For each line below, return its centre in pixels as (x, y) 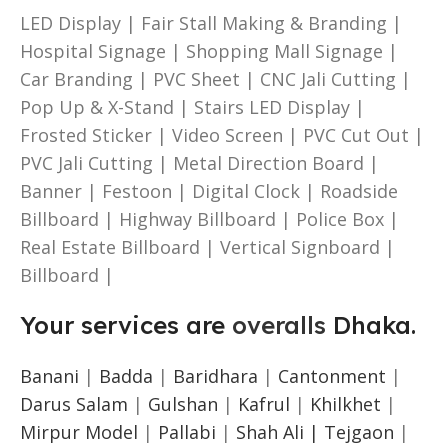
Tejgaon (359, 431)
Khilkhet (345, 403)
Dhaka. (371, 324)
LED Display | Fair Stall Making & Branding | (211, 22)
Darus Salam (74, 403)
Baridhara (215, 375)
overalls (279, 324)
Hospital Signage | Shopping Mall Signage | (209, 50)
